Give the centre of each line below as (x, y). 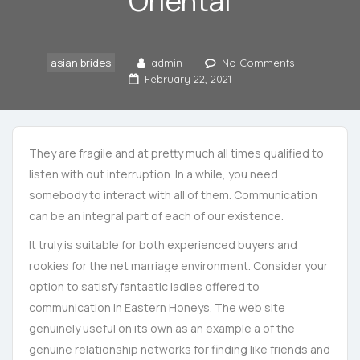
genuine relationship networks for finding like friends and (180, 349)
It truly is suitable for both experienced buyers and (163, 245)
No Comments (258, 63)
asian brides (80, 63)
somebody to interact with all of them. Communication (173, 195)
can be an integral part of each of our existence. (156, 216)
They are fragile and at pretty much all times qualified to (176, 153)
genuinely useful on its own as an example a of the (162, 328)
